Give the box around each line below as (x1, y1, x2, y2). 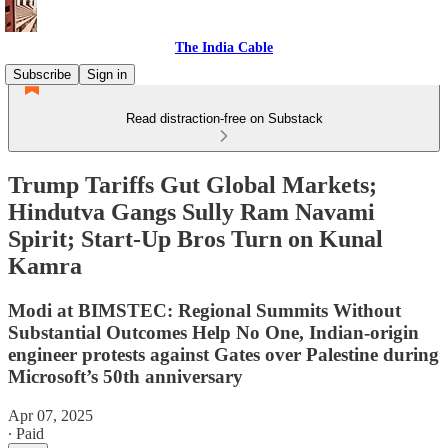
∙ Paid (8, 424, 44, 442)
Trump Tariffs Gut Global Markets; (8, 171, 377, 198)
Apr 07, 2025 (8, 406, 93, 424)
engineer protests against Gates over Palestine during (8, 343, 439, 365)
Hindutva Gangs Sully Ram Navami (8, 198, 375, 225)
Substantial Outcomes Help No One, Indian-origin (8, 321, 419, 343)
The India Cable (175, 40, 273, 55)
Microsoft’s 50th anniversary (8, 365, 243, 387)
